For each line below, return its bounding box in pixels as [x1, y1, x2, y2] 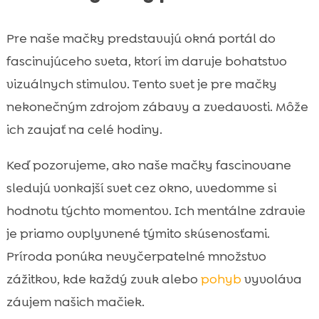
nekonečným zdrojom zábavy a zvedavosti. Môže [6, 98, 308, 115]
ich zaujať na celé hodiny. [6, 120, 162, 138]
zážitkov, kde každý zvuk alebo [6, 270, 201, 288]
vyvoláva [241, 270, 302, 288]
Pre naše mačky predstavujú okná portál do [6, 29, 276, 47]
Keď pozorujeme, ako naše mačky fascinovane [6, 156, 291, 174]
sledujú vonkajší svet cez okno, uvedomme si [6, 179, 276, 197]
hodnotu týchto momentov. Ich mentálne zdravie [6, 202, 305, 219]
